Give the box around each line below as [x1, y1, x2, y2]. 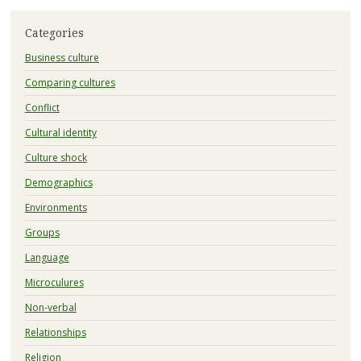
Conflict [24, 101, 60, 115]
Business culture [24, 51, 99, 65]
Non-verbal [24, 301, 77, 315]
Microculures [24, 276, 84, 290]
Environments [24, 201, 87, 215]
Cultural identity [24, 126, 97, 140]
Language [24, 251, 69, 265]
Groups [24, 226, 60, 240]
